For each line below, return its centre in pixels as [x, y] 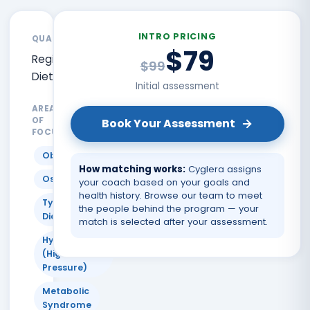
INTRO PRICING [177, 36]
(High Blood [69, 253]
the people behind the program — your [168, 208]
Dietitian [53, 76]
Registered [60, 59]
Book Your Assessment [168, 123]
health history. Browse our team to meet [170, 195]
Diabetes [62, 216]
